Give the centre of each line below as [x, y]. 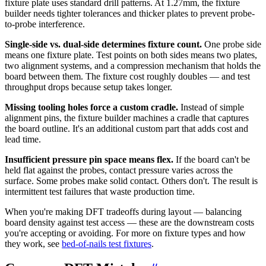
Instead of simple [211, 107]
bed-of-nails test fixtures [107, 243]
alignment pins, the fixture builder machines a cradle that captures [127, 118]
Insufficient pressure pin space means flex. [89, 159]
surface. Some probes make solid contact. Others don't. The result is [131, 180]
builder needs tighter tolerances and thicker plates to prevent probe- [130, 13]
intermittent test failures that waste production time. [100, 191]
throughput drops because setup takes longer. [88, 87]
